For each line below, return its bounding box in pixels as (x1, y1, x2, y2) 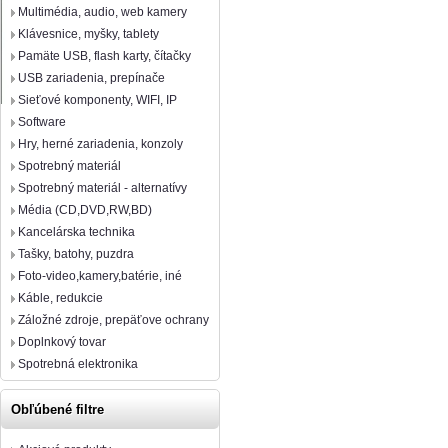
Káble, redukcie (18, 291, 103, 305)
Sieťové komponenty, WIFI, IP (18, 93, 177, 107)
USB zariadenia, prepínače (18, 71, 165, 85)
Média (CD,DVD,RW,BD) (18, 203, 152, 217)
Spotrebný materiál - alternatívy (18, 181, 187, 195)
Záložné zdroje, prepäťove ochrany (18, 313, 209, 327)
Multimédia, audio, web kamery (18, 5, 187, 19)
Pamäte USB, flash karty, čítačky (18, 49, 191, 63)
